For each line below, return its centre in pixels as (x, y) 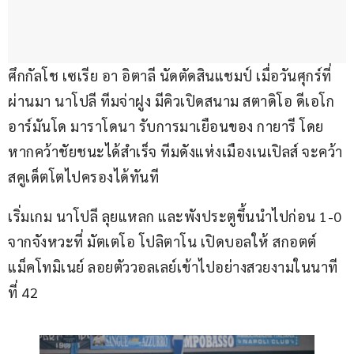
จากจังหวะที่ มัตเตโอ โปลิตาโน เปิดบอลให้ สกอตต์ (164, 242)
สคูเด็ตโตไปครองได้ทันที (83, 177)
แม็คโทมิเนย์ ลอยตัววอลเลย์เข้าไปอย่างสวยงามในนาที (173, 267)
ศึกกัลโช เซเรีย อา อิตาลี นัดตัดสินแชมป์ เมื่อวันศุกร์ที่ (170, 76)
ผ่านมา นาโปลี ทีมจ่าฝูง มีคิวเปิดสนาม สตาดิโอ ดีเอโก (173, 101)
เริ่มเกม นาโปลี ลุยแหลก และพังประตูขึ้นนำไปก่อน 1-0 (177, 217)
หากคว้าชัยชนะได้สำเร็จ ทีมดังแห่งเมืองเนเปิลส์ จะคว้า (175, 152)
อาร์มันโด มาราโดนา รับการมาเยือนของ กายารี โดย (166, 126)
